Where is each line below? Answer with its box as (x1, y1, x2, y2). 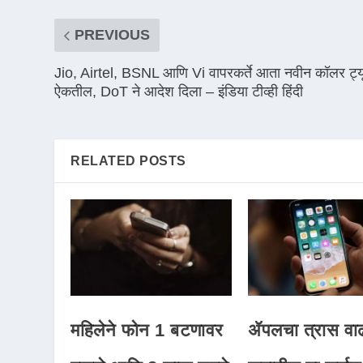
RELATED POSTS (70, 153, 186, 168)
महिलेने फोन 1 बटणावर (70, 320, 224, 341)
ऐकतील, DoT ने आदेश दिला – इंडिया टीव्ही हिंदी (54, 83, 304, 100)
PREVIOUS (75, 26, 151, 43)
